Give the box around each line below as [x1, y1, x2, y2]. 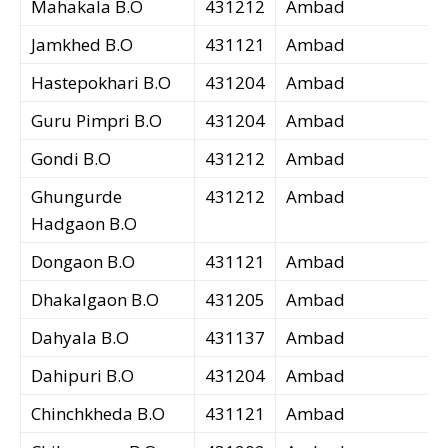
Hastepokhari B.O [31, 71, 171, 95]
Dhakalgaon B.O [31, 288, 159, 312]
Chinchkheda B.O [31, 402, 165, 426]
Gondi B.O [31, 147, 111, 171]
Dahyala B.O [31, 326, 129, 350]
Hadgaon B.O [31, 212, 137, 236]
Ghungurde [31, 185, 122, 209]
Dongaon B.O [31, 250, 135, 274]
